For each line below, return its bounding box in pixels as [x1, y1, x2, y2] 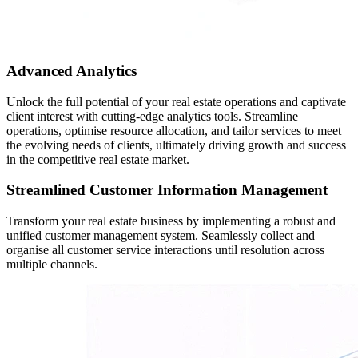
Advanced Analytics [6, 62, 137, 80]
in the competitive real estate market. [6, 152, 189, 166]
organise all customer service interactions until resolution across [6, 243, 324, 257]
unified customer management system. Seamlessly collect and [6, 229, 315, 243]
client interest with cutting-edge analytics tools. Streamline [6, 109, 298, 123]
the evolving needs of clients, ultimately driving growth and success [6, 137, 346, 152]
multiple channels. [6, 257, 97, 272]
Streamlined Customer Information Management [6, 181, 328, 199]
